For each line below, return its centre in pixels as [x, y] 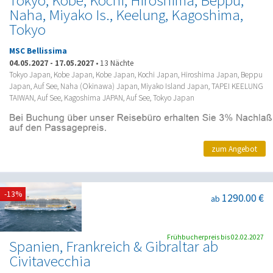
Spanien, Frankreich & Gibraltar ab [114, 246]
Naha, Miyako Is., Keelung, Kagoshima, [126, 15]
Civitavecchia [50, 261]
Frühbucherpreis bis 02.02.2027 [215, 237]
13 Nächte [117, 63]
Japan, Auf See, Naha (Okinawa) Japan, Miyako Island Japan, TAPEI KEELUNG [136, 86]
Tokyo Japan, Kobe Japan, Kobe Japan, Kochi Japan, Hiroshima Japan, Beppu [136, 74]
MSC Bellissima [38, 51]
